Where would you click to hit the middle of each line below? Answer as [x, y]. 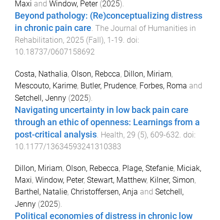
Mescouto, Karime [46, 85]
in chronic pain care [53, 28]
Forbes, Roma [163, 85]
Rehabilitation [39, 40]
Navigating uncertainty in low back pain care [102, 110]
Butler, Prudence [108, 85]
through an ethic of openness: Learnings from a [107, 122]
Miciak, [189, 168]
